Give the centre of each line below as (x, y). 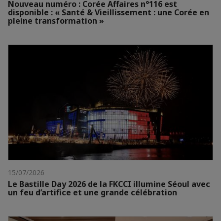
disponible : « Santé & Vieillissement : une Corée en (109, 12)
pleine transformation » (56, 20)
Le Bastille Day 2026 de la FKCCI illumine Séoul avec (109, 184)
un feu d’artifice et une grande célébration (92, 192)
